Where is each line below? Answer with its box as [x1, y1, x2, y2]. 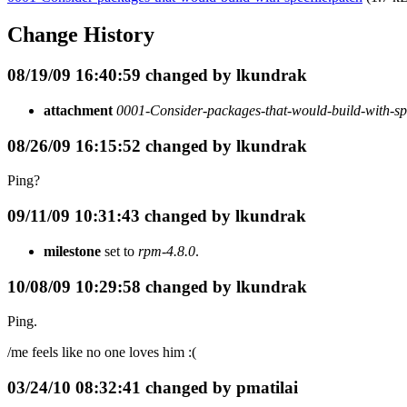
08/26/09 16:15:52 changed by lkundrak [7, 135, 307, 155]
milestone [44, 243, 101, 259]
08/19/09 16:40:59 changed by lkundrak [7, 65, 307, 85]
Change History [7, 23, 154, 47]
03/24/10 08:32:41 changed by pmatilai [7, 378, 298, 398]
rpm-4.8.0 [138, 243, 195, 259]
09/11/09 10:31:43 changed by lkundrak [7, 206, 306, 226]
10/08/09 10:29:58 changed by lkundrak [7, 276, 307, 296]
